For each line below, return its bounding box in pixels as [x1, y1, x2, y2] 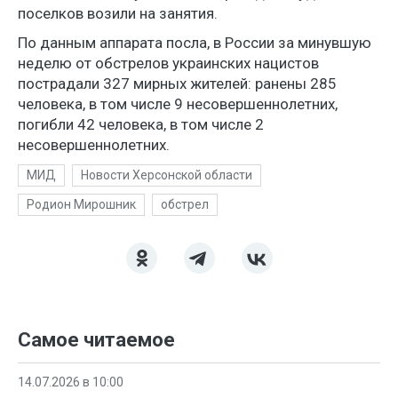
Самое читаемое [18, 328, 175, 351]
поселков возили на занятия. [18, 4, 218, 22]
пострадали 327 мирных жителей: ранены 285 [18, 74, 337, 92]
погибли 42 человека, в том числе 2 [18, 115, 264, 133]
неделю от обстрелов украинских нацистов [18, 53, 319, 72]
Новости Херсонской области [81, 167, 252, 182]
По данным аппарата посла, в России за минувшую [18, 33, 371, 52]
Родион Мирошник [27, 196, 136, 211]
